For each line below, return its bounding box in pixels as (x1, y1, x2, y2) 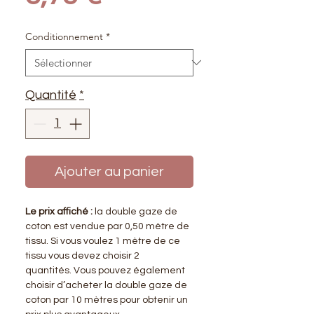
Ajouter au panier (55, 164, 164, 179)
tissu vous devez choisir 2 (25, 250, 139, 261)
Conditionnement (25, 29, 103, 43)
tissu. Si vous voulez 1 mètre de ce (25, 235, 180, 246)
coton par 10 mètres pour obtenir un (25, 294, 188, 305)
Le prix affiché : (25, 206, 93, 217)
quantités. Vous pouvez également (25, 265, 185, 275)
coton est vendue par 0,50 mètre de (25, 221, 189, 231)
